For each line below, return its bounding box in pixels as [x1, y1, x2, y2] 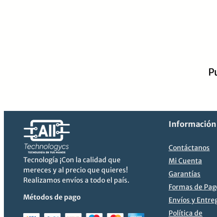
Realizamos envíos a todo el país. [23, 176, 129, 185]
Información [169, 119, 216, 129]
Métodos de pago [23, 193, 81, 202]
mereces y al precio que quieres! [23, 166, 128, 175]
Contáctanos [169, 143, 210, 153]
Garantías [169, 170, 201, 179]
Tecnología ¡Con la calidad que [23, 155, 121, 165]
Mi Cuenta [169, 156, 202, 166]
